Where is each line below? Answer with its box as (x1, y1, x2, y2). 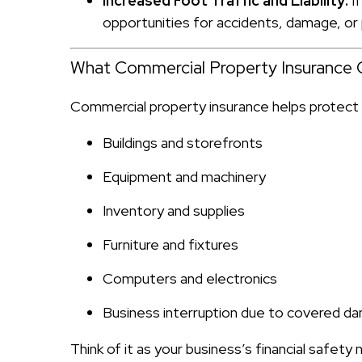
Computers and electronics (103, 268, 277, 288)
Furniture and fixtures (103, 234, 238, 254)
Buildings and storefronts (103, 133, 263, 152)
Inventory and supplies (103, 200, 245, 220)
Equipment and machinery (103, 166, 266, 186)
